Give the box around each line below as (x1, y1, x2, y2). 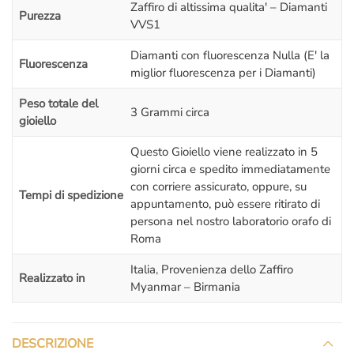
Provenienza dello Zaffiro (161, 262, 293, 278)
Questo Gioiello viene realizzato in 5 (130, 144, 318, 160)
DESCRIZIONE (12, 334, 93, 352)
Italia (130, 262, 156, 278)
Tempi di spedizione (19, 187, 123, 204)
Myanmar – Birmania (130, 279, 240, 296)
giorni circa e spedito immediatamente (130, 161, 330, 178)
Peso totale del (19, 96, 98, 112)
